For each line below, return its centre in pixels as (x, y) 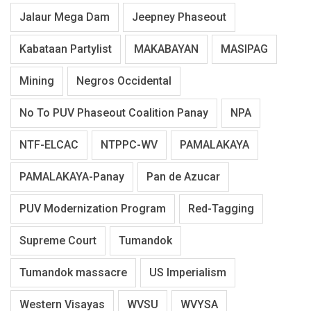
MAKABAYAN (166, 49)
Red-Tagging (221, 208)
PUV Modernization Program (93, 208)
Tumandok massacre (73, 272)
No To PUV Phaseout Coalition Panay (114, 112)
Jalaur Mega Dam (65, 17)
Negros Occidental (124, 81)
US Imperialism (188, 272)
